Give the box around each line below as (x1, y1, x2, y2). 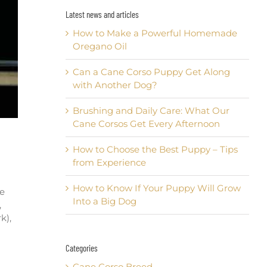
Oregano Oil (72, 41, 127, 52)
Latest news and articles (65, 9, 139, 20)
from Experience (72, 157, 146, 169)
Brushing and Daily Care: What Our (72, 105, 229, 117)
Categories (65, 243, 98, 254)
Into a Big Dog (72, 195, 136, 207)
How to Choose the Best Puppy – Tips (72, 144, 238, 156)
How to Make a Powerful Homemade (72, 27, 237, 39)
